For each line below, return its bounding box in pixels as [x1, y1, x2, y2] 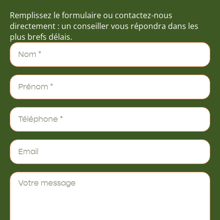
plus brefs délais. [10, 31, 72, 42]
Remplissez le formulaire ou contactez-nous [10, 10, 172, 21]
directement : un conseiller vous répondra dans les [10, 21, 198, 31]
